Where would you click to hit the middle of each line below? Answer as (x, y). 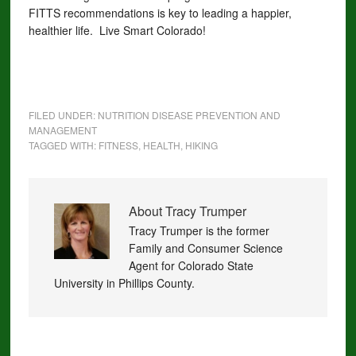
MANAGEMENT (62, 130)
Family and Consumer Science (205, 248)
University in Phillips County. (124, 283)
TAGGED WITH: (63, 145)
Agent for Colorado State (191, 265)
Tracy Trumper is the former (199, 230)
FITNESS (118, 145)
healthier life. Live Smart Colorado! (117, 30)
